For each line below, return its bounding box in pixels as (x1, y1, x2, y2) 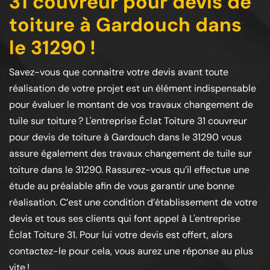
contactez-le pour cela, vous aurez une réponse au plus (9, 245, 253, 257)
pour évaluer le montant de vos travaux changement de (9, 98, 253, 111)
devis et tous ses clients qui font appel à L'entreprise (9, 212, 240, 225)
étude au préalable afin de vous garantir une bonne (9, 180, 234, 192)
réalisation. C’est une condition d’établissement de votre (9, 196, 257, 209)
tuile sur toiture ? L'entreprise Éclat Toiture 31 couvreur (9, 115, 247, 127)
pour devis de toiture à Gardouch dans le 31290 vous (9, 131, 242, 143)
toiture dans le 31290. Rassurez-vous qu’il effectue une (9, 163, 250, 176)
